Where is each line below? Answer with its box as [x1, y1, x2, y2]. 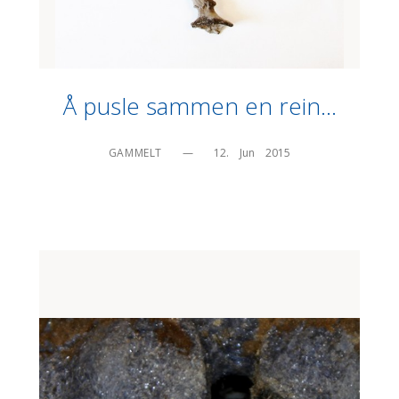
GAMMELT [108, 145, 163, 160]
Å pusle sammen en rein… [62, 90, 337, 123]
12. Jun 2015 [214, 145, 291, 160]
